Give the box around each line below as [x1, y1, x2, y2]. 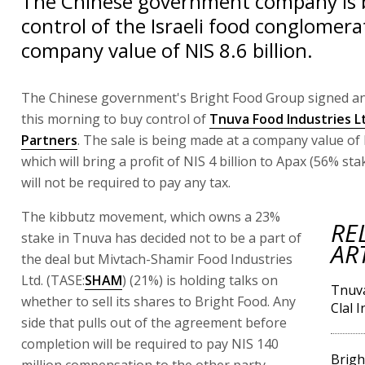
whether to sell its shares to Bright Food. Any [21, 292, 296, 310]
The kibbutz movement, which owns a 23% [21, 208, 280, 226]
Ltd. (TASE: [21, 271, 85, 289]
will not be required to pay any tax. [21, 174, 231, 191]
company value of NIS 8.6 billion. [21, 37, 313, 64]
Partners [21, 131, 77, 149]
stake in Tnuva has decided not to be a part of [21, 229, 301, 247]
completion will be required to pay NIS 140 [21, 335, 279, 353]
